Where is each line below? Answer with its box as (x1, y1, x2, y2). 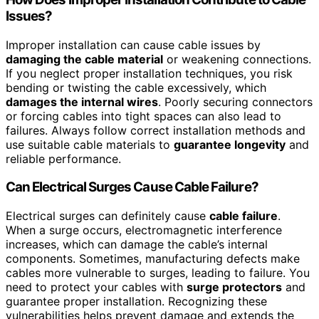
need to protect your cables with (6, 280, 187, 295)
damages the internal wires (6, 94, 158, 109)
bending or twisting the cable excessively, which (6, 80, 266, 95)
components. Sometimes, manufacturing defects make (6, 251, 300, 266)
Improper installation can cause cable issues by (6, 37, 261, 52)
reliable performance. (6, 151, 121, 166)
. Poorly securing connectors (158, 94, 313, 109)
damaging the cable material (6, 51, 163, 66)
